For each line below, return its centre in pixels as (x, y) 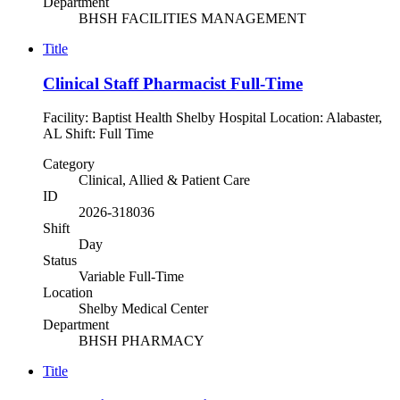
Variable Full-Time (131, 277)
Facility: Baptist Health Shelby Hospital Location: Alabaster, (212, 118)
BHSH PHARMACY (142, 341)
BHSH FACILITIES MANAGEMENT (192, 18)
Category (69, 164)
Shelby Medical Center (143, 309)
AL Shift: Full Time (105, 134)
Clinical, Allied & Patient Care (164, 180)
